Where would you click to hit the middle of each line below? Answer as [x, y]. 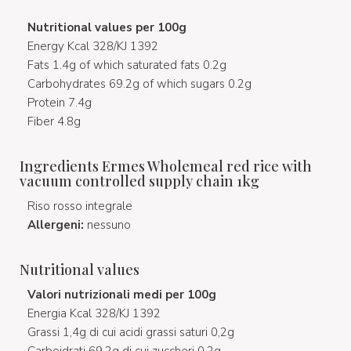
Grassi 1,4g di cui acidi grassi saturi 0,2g [131, 332]
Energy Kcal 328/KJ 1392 [93, 46]
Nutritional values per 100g [107, 27]
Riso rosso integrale [80, 206]
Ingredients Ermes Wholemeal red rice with [166, 166]
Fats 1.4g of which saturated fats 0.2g [127, 65]
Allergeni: [56, 225]
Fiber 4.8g [54, 121]
